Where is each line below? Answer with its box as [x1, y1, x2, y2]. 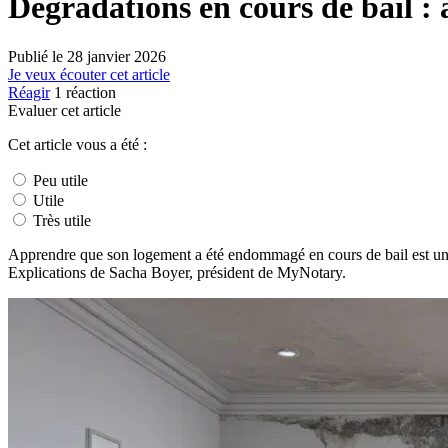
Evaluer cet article [8, 101, 121, 119]
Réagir [8, 83, 50, 101]
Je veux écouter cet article [8, 65, 170, 83]
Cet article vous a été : [8, 135, 147, 153]
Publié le [8, 47, 67, 65]
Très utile [29, 211, 91, 229]
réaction [62, 83, 116, 101]
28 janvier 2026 [67, 47, 166, 65]
